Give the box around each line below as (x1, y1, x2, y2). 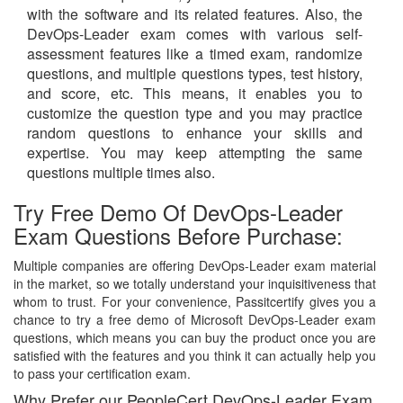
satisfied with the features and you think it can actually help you (13, 346, 376, 365)
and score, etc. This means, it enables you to (27, 83, 363, 104)
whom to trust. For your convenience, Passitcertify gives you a (13, 292, 376, 311)
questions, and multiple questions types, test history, (27, 63, 363, 85)
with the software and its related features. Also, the (27, 4, 363, 25)
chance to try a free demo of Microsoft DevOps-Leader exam (13, 310, 376, 329)
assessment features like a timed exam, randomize (27, 43, 363, 65)
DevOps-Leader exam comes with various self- (27, 23, 363, 45)
